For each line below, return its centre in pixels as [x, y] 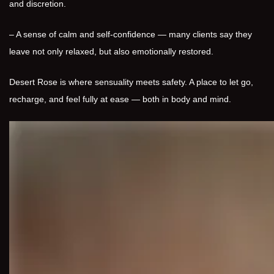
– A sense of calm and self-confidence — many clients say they [131, 34]
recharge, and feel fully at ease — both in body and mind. [120, 99]
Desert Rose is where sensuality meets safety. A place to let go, [131, 82]
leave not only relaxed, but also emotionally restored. [111, 51]
